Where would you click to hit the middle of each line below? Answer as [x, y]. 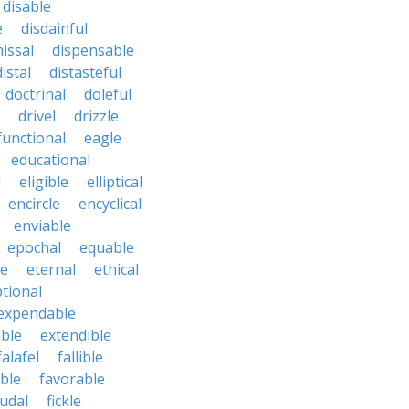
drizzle [96, 116]
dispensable [93, 50]
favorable [72, 379]
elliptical [115, 182]
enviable [42, 225]
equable [107, 247]
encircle [34, 204]
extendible [76, 335]
